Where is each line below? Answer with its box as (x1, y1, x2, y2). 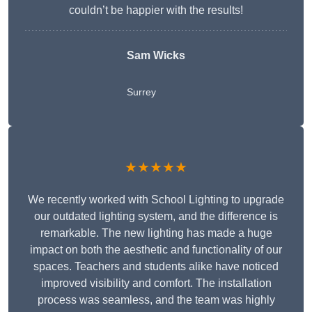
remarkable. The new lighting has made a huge (40, 227, 272, 240)
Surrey (127, 86, 156, 98)
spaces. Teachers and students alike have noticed (33, 260, 279, 273)
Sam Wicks (127, 49, 185, 62)
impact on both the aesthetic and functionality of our (30, 244, 282, 256)
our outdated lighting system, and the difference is (34, 210, 278, 223)
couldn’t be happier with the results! (69, 4, 243, 17)
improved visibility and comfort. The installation (40, 277, 272, 290)
